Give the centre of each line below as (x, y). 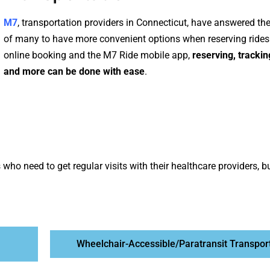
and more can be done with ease (74, 72)
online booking (35, 55)
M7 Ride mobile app (145, 55)
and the (84, 55)
